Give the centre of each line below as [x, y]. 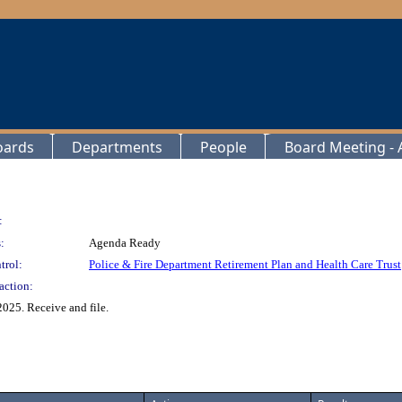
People [223, 147]
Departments [117, 147]
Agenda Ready [125, 243]
